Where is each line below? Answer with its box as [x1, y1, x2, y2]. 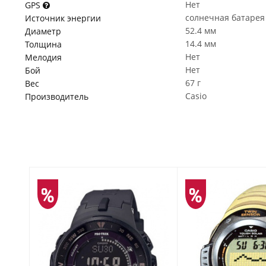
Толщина [25, 39, 62, 50]
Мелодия [25, 52, 62, 63]
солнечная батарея [185, 12, 265, 23]
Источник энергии [25, 12, 101, 24]
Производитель [25, 91, 88, 102]
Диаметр [25, 26, 61, 37]
